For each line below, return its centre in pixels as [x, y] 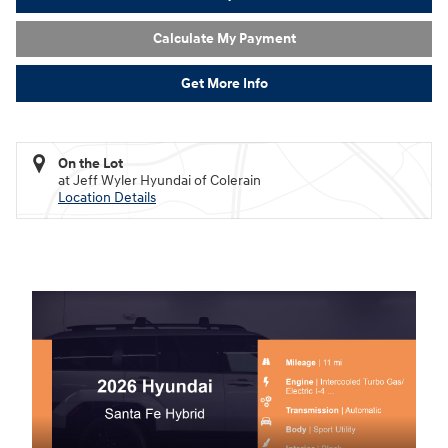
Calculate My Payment [224, 39]
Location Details [107, 197]
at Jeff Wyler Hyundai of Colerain [159, 180]
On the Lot [90, 163]
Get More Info [224, 83]
